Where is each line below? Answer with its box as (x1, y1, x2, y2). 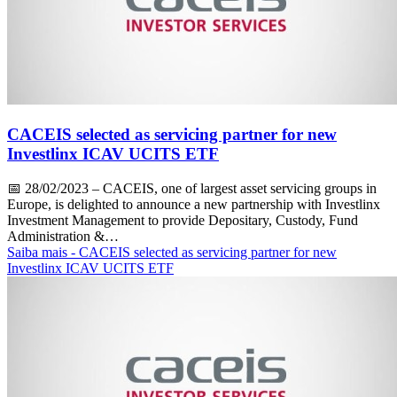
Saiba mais (7, 244, 71, 260)
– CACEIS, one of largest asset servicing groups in (89, 180, 377, 196)
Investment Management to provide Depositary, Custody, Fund (7, 212, 358, 228)
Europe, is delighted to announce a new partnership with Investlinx (7, 196, 380, 212)
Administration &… (7, 228, 119, 244)
